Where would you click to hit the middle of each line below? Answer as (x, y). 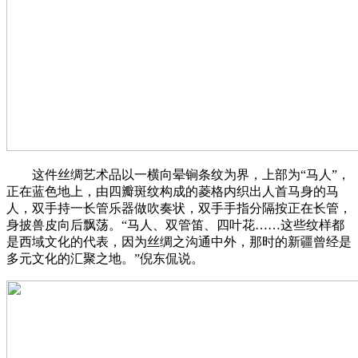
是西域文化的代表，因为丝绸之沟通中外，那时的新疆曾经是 (179, 242)
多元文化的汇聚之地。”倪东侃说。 (105, 259)
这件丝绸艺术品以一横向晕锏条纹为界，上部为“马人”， (178, 175)
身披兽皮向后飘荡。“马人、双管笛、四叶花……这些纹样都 (175, 225)
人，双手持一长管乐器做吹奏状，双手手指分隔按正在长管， (179, 209)
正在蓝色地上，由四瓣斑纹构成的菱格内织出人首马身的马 (173, 192)
